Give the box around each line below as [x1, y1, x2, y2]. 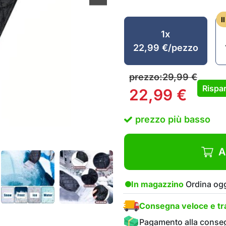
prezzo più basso [135, 114, 210, 125]
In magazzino [131, 179, 184, 189]
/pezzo [167, 42, 198, 53]
